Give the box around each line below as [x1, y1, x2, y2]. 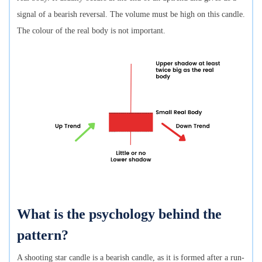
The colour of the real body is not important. [17, 26, 168, 35]
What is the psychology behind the [17, 206, 222, 222]
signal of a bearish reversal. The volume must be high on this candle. [17, 9, 245, 19]
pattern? [17, 227, 68, 243]
